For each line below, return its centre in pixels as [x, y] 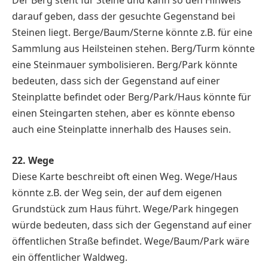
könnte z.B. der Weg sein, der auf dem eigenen [117, 192]
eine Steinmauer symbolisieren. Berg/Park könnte [125, 65]
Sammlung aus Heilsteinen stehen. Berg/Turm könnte [133, 49]
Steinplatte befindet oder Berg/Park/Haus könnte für [132, 97]
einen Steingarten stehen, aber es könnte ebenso [124, 113]
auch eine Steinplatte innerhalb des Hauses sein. [121, 130]
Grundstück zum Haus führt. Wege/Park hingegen [125, 208]
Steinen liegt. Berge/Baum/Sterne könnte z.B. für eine [132, 33]
